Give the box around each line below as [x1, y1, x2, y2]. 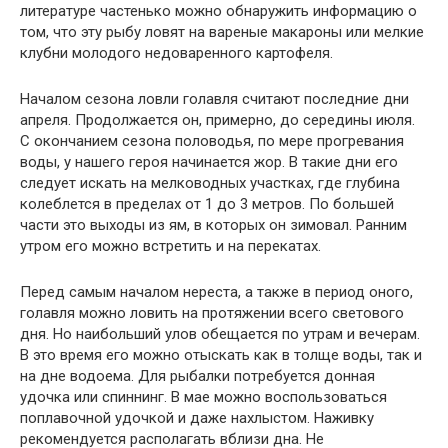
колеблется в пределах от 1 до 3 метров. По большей [20, 195, 394, 213]
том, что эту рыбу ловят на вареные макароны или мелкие [20, 23, 424, 41]
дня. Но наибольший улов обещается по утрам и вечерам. [20, 325, 420, 343]
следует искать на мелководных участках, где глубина [20, 174, 400, 192]
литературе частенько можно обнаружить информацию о [20, 2, 417, 20]
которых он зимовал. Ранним [202, 216, 407, 234]
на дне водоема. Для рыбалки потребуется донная [20, 367, 375, 385]
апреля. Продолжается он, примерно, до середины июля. [20, 111, 415, 129]
